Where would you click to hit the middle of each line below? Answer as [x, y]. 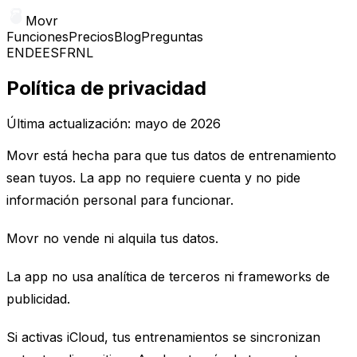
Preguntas [172, 37]
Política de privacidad [106, 88]
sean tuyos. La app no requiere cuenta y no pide [153, 177]
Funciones [37, 37]
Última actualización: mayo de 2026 [114, 123]
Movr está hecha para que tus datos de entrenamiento [171, 155]
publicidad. [38, 298]
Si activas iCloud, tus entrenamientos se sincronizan [163, 337]
